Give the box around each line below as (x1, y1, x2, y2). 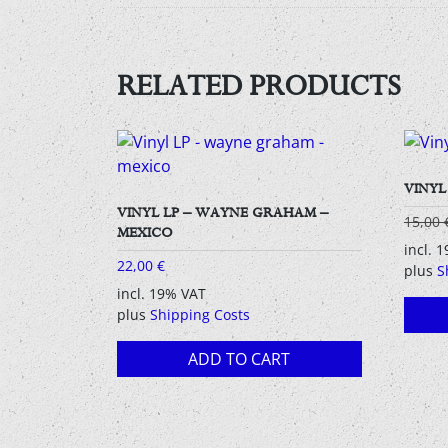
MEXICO (117, 222, 173, 243)
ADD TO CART (188, 348, 291, 371)
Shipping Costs (150, 305, 250, 325)
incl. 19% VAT (117, 284, 206, 304)
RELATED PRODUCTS (117, 65, 400, 105)
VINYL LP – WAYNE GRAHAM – (117, 202, 328, 223)
